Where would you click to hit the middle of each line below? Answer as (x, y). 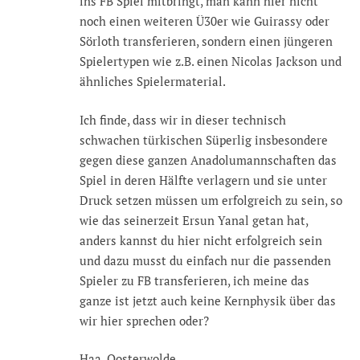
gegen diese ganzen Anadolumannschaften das (208, 160)
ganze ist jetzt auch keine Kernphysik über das (208, 300)
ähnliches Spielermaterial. (153, 82)
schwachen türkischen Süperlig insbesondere (204, 139)
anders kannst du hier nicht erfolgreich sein (201, 240)
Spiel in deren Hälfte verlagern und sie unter (203, 180)
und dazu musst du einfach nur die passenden (205, 260)
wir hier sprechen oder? (144, 320)
